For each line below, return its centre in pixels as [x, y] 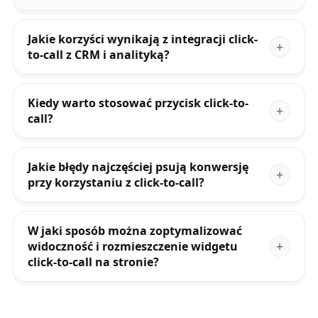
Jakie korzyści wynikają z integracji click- [142, 39]
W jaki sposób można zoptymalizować [135, 231]
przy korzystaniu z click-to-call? [116, 183]
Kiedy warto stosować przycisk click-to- [138, 103]
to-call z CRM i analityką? [98, 55]
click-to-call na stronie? [93, 262]
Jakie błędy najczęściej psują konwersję [138, 167]
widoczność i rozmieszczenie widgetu [132, 247]
